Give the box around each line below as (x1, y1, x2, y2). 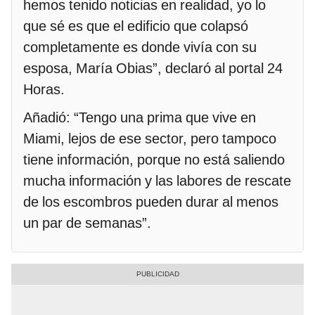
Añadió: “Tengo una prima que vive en (23, 108, 256, 126)
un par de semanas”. (23, 214, 151, 231)
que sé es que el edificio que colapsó (23, 17, 248, 34)
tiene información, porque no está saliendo (23, 150, 285, 168)
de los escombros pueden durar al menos (23, 193, 278, 210)
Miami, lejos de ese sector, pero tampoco (23, 129, 276, 147)
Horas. (23, 80, 65, 98)
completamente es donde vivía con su (23, 38, 257, 56)
